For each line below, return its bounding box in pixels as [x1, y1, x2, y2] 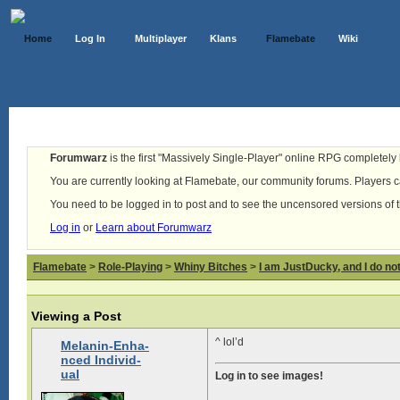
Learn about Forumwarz [96, 221, 212, 234]
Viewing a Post [31, 309, 121, 323]
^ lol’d [215, 336, 244, 348]
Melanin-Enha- [61, 338, 149, 353]
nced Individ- [61, 353, 141, 367]
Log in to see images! [215, 370, 323, 382]
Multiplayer [135, 33, 187, 44]
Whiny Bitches [174, 261, 247, 273]
